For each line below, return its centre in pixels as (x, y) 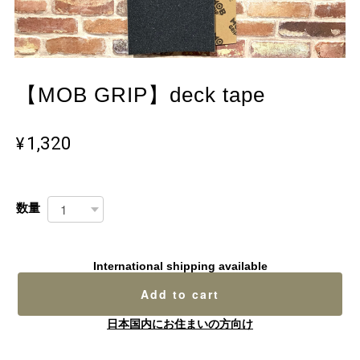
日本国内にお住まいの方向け (180, 323)
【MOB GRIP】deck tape (141, 95)
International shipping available (180, 266)
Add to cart (180, 294)
